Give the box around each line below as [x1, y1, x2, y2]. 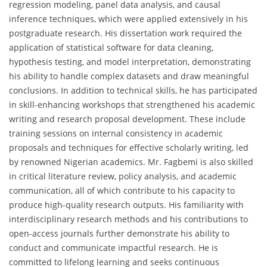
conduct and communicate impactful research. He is [9, 242, 218, 254]
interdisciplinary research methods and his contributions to [9, 213, 248, 225]
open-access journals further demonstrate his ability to [9, 228, 229, 240]
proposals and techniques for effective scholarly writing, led [9, 142, 249, 154]
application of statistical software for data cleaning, [9, 42, 213, 54]
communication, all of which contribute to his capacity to [9, 185, 235, 197]
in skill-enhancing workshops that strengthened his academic [9, 99, 255, 111]
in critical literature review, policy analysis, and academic [9, 170, 237, 182]
